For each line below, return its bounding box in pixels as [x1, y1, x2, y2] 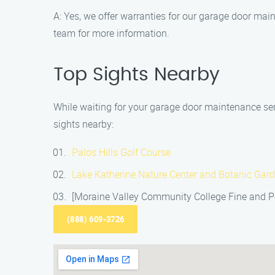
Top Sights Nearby [53, 66, 220, 84]
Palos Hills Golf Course [72, 145, 171, 159]
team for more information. [53, 26, 169, 40]
